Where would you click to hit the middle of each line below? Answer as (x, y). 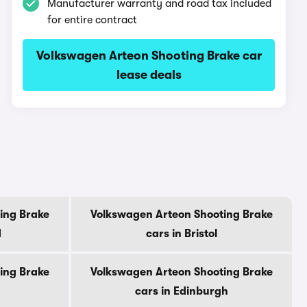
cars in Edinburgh (182, 291)
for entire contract (93, 20)
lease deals (149, 75)
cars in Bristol (182, 234)
